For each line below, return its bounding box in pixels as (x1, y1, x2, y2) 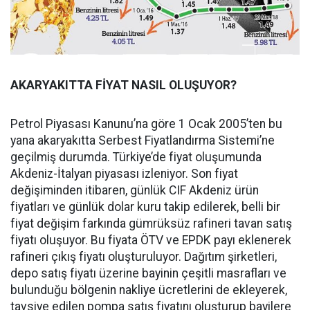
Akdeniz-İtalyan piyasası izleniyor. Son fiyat (10, 167, 238, 181)
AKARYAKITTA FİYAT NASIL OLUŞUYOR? (10, 78, 237, 93)
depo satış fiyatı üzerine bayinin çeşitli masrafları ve (10, 266, 286, 281)
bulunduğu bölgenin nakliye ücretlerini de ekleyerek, (10, 283, 287, 298)
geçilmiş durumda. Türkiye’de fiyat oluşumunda (10, 150, 262, 165)
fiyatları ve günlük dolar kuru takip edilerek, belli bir (10, 200, 280, 215)
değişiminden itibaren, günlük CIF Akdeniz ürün (10, 183, 259, 198)
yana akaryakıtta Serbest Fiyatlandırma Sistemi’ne (10, 134, 275, 148)
